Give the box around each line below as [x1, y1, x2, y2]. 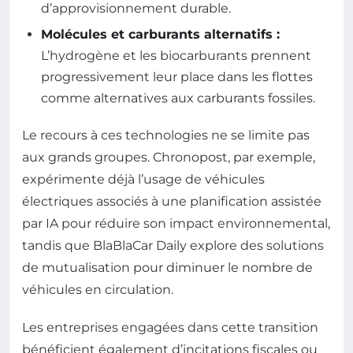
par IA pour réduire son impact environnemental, [22, 216, 330, 232]
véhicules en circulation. [22, 282, 173, 298]
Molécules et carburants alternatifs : [41, 27, 280, 43]
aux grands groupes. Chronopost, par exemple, [22, 150, 315, 165]
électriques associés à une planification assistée [22, 194, 321, 210]
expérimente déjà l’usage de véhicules [22, 172, 265, 188]
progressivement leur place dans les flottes [41, 69, 313, 85]
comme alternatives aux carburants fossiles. [41, 91, 315, 106]
